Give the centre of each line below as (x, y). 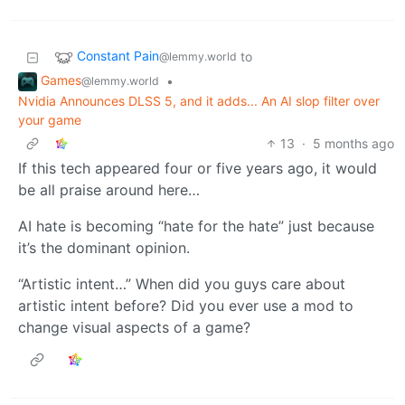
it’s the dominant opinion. (104, 248)
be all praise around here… (109, 190)
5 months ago (353, 143)
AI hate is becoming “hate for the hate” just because (196, 226)
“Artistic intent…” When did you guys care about (182, 284)
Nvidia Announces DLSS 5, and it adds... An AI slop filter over (199, 101)
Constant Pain (118, 56)
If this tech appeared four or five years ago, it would (198, 168)
